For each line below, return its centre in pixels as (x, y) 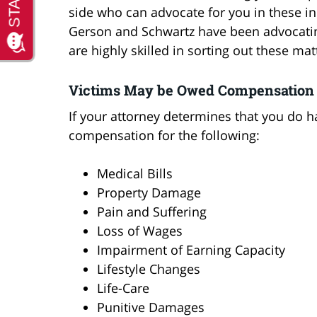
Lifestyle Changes (149, 269)
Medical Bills (135, 173)
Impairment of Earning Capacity (191, 249)
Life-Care (123, 288)
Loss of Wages (140, 230)
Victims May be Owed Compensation (191, 90)
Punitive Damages (151, 307)
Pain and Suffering (152, 211)
